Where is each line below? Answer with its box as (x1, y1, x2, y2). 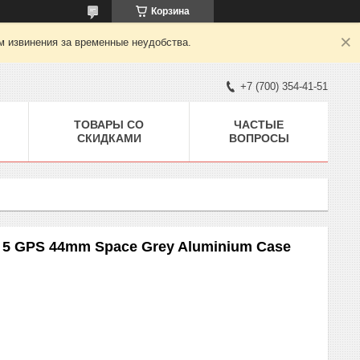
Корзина (151, 6, 190, 17)
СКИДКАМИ (76, 131, 141, 145)
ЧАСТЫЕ (234, 117, 284, 131)
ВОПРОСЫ (228, 131, 289, 145)
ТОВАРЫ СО (74, 117, 144, 131)
